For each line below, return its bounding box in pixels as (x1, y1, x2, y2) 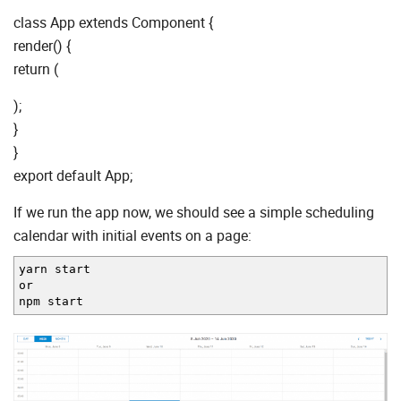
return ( (13, 59, 58, 80)
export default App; (13, 166, 132, 186)
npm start (19, 294, 83, 309)
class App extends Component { (13, 13, 213, 33)
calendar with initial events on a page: (13, 226, 252, 246)
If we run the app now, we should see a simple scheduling (13, 202, 374, 223)
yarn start (19, 262, 90, 277)
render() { (13, 36, 71, 56)
